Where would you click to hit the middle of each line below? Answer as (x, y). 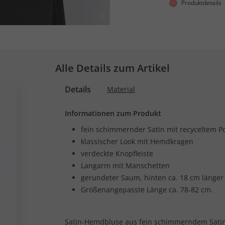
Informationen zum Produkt (113, 113)
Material (121, 89)
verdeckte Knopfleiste (117, 153)
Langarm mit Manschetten (125, 165)
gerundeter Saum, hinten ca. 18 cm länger (152, 178)
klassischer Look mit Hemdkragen (137, 141)
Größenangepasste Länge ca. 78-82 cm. (147, 190)
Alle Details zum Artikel (113, 68)
